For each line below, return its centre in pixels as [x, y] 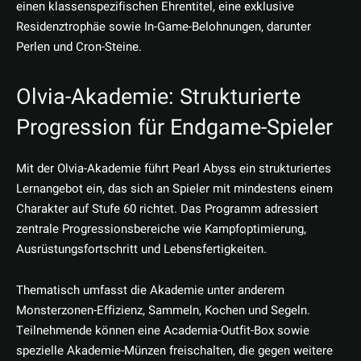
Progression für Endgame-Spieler [174, 128]
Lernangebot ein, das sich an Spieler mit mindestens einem [174, 189]
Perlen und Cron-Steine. [79, 47]
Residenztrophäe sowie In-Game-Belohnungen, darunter [164, 27]
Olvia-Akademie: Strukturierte [158, 97]
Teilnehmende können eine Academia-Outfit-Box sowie [163, 331]
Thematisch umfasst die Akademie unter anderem [150, 290]
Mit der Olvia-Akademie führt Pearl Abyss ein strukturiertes [174, 169]
